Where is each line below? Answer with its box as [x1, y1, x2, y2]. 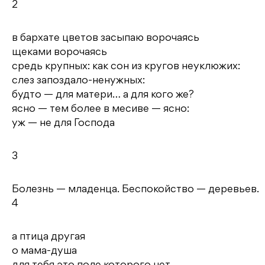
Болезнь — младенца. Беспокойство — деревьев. [12, 185, 259, 195]
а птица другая [12, 232, 85, 242]
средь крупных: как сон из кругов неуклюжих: [12, 62, 240, 72]
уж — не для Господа [12, 118, 115, 128]
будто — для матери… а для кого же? [12, 90, 194, 100]
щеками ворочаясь [12, 47, 107, 57]
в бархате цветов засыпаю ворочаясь [12, 33, 199, 43]
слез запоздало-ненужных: [12, 76, 145, 86]
